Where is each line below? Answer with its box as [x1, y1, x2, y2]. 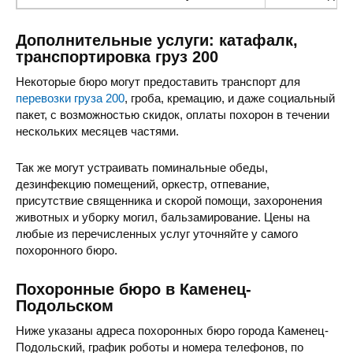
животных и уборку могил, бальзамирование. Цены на [16, 210, 310, 225]
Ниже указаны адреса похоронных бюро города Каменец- [16, 324, 329, 338]
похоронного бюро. [16, 243, 117, 258]
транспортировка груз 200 [16, 48, 218, 66]
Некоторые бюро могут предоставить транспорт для [16, 75, 300, 89]
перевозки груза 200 [16, 91, 124, 106]
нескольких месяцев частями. [16, 124, 179, 139]
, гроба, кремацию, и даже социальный [124, 91, 335, 106]
